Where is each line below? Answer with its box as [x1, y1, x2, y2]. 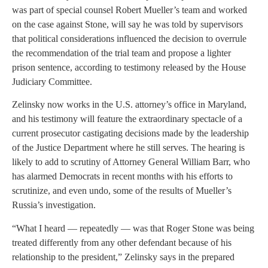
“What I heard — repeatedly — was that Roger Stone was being [12, 223, 254, 233]
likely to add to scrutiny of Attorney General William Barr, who [12, 157, 250, 167]
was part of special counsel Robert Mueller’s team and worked [12, 4, 247, 15]
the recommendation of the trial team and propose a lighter [12, 47, 231, 58]
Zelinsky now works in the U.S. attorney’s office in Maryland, [12, 99, 246, 110]
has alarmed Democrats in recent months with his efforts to [12, 171, 233, 182]
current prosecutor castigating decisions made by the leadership [12, 128, 249, 139]
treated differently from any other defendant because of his [12, 237, 232, 248]
